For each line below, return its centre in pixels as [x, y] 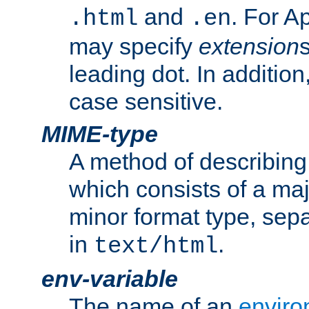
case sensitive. [146, 102]
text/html [156, 247]
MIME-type [100, 134]
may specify [134, 47]
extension [249, 47]
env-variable [110, 279]
